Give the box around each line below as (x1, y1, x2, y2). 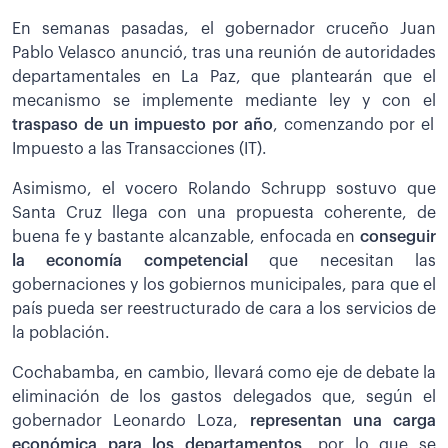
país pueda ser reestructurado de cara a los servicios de (12, 300, 436, 317)
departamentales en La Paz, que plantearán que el (12, 68, 436, 85)
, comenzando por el (272, 116, 435, 133)
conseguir (360, 228, 436, 245)
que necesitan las (269, 252, 437, 269)
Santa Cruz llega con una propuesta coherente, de (12, 204, 436, 221)
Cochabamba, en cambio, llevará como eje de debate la (12, 364, 436, 381)
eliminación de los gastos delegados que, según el (12, 388, 436, 405)
